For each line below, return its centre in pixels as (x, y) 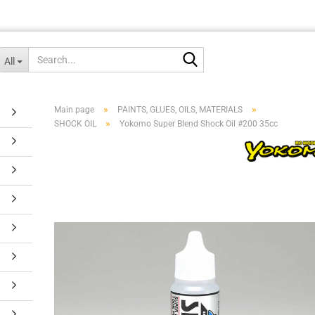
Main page (75, 110)
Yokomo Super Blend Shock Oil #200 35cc (199, 124)
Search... (222, 53)
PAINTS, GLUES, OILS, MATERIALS (180, 110)
